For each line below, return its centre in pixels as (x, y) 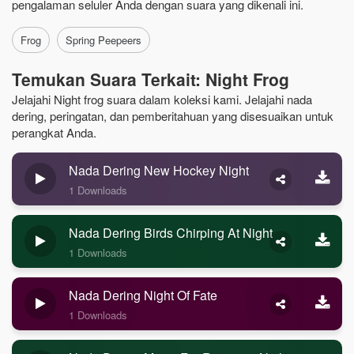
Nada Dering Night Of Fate (143, 295)
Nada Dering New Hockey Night (159, 170)
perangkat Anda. (54, 132)
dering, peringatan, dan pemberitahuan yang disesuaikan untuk (173, 116)
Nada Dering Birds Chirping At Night (171, 233)
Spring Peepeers (104, 40)
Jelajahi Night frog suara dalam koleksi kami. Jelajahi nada (162, 99)
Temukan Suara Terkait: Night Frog (151, 79)
